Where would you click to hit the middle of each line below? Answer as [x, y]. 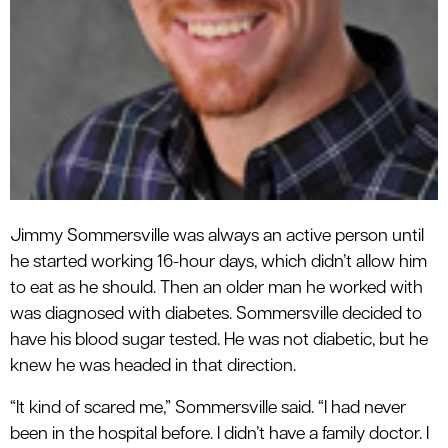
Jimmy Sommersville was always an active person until [217, 236]
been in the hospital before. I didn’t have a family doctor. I [219, 434]
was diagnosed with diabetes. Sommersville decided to [216, 314]
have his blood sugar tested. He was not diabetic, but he [219, 340]
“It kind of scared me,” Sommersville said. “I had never [208, 408]
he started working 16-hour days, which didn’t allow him [218, 262]
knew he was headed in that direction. [153, 366]
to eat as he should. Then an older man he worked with [216, 288]
